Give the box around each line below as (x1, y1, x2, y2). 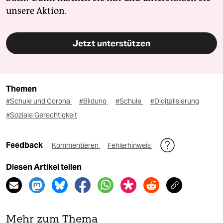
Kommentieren (52, 141, 100, 150)
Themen (6, 84, 37, 94)
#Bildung (79, 97, 108, 106)
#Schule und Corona (6, 97, 72, 106)
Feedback (6, 140, 44, 150)
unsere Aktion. (6, 5, 67, 17)
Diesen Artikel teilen (6, 162, 82, 172)
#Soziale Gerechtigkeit (6, 111, 77, 120)
